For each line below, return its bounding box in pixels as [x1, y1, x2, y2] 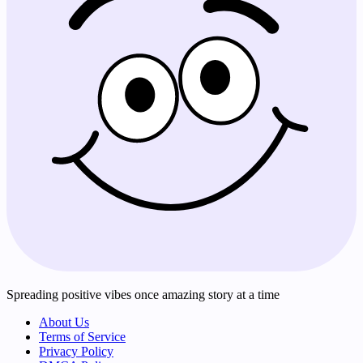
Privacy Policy [39, 344, 113, 359]
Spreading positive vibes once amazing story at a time [6, 288, 280, 302]
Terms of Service [39, 330, 126, 344]
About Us [39, 315, 89, 330]
